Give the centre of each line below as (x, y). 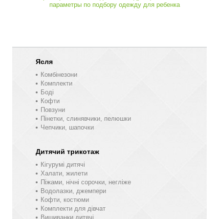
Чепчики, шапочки (67, 127)
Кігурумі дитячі (63, 164)
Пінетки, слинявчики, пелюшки (86, 118)
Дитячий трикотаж (67, 151)
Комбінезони (59, 74)
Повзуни (53, 109)
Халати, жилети (64, 173)
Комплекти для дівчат (73, 208)
